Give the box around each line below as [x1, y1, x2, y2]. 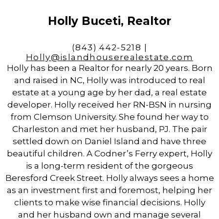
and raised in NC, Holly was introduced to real [14, 75, 205, 86]
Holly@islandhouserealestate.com [25, 52, 194, 63]
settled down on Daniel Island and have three [13, 136, 206, 147]
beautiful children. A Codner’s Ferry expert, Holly [7, 149, 212, 159]
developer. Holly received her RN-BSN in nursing [7, 100, 212, 110]
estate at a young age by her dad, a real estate [12, 88, 207, 98]
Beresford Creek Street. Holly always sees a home [5, 173, 214, 183]
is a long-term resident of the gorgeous [26, 161, 193, 171]
